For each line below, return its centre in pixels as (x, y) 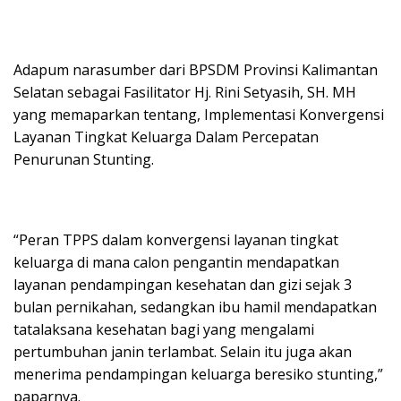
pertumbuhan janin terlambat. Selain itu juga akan (183, 351)
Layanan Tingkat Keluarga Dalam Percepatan (166, 137)
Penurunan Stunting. (84, 159)
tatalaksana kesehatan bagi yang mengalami (164, 329)
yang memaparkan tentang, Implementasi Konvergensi (199, 114)
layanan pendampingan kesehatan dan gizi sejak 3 (183, 284)
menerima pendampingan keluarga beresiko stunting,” (198, 374)
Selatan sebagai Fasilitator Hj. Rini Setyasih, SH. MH (185, 92)
